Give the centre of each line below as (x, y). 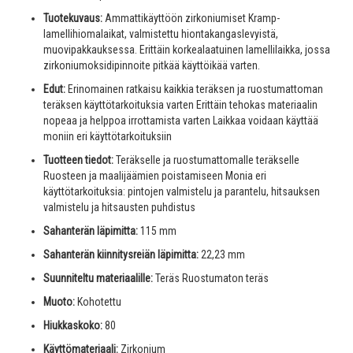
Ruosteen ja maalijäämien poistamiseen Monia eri (155, 176)
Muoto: (59, 302)
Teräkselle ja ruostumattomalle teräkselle (206, 160)
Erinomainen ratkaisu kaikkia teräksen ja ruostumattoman (194, 89)
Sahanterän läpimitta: (91, 231)
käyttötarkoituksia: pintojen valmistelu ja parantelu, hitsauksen (182, 192)
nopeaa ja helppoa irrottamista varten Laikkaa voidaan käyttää (181, 121)
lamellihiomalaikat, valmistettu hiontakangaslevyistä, (161, 34)
